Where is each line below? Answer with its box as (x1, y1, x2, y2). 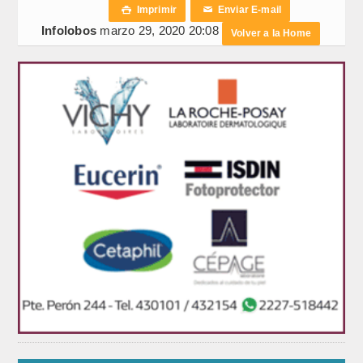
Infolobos (41, 23, 97, 37)
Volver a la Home (231, 27, 311, 39)
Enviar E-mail (212, 3, 282, 15)
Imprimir (131, 3, 177, 15)
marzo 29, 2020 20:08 (100, 23, 223, 37)
